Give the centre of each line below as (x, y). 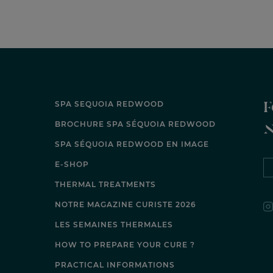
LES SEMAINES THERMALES (114, 225)
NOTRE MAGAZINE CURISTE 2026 (126, 205)
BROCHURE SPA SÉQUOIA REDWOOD (136, 124)
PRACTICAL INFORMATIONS (115, 265)
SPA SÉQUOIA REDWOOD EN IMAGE (132, 144)
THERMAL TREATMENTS (106, 185)
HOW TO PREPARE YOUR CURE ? (125, 245)
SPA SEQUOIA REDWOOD (110, 104)
